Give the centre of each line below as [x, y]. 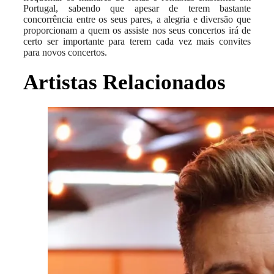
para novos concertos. [65, 53]
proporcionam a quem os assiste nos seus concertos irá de [137, 31]
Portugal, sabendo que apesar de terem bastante [137, 9]
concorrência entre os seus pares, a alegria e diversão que [137, 20]
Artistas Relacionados [124, 83]
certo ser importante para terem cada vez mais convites [137, 42]
